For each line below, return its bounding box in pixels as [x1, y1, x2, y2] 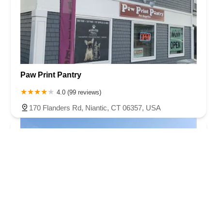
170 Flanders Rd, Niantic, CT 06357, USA [29, 103, 161, 112]
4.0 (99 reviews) [57, 88, 101, 96]
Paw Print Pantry [20, 70, 81, 79]
